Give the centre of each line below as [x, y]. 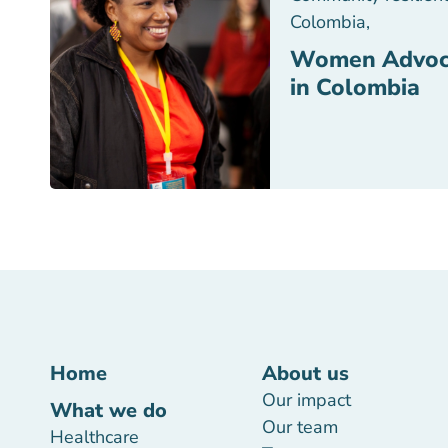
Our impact [306, 400]
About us [305, 373]
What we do [108, 410]
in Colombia [355, 87]
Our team [299, 427]
